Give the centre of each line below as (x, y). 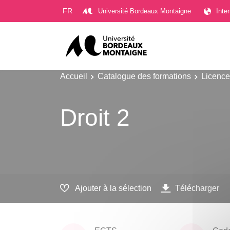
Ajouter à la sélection (113, 188)
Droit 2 (95, 118)
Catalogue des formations (144, 76)
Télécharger (197, 188)
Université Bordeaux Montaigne (145, 11)
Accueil (74, 76)
